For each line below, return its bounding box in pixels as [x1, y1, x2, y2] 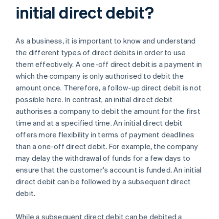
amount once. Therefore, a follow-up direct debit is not [16, 83, 202, 93]
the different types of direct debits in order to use [16, 47, 186, 58]
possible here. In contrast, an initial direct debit [16, 94, 173, 105]
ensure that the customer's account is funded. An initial [16, 165, 202, 175]
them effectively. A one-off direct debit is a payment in [16, 59, 202, 69]
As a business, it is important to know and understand [16, 36, 196, 46]
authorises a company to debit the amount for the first [16, 106, 200, 116]
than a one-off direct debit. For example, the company [16, 141, 198, 152]
